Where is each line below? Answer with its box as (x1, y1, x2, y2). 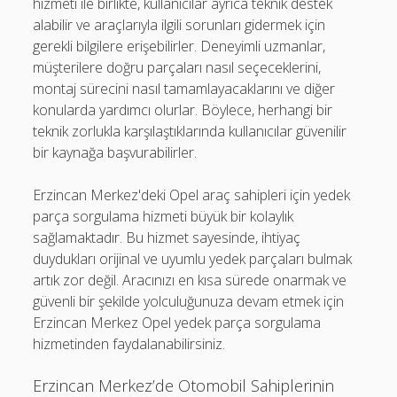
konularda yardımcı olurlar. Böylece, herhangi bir (33, 100, 333, 120)
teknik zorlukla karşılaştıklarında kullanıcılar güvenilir (33, 121, 347, 141)
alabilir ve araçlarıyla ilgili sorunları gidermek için (33, 15, 326, 35)
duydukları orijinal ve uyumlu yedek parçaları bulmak (33, 249, 353, 269)
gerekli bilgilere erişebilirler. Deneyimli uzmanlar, (33, 36, 326, 56)
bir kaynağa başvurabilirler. (33, 143, 198, 162)
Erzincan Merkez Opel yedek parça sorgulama (33, 313, 322, 332)
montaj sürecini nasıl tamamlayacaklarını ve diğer (33, 79, 336, 98)
